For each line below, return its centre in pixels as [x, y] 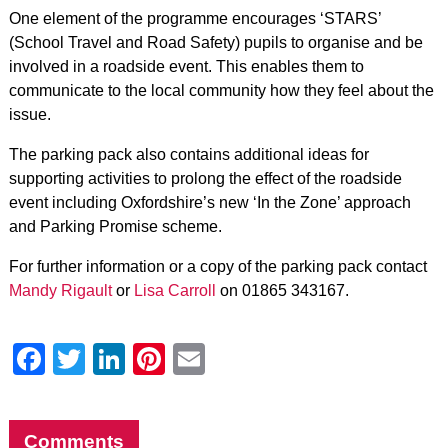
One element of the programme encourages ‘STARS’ [194, 18]
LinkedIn [185, 359]
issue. [29, 114]
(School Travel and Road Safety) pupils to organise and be [215, 42]
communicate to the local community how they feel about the [221, 90]
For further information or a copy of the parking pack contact [217, 266]
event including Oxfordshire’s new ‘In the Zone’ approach [209, 202]
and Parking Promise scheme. [115, 226]
